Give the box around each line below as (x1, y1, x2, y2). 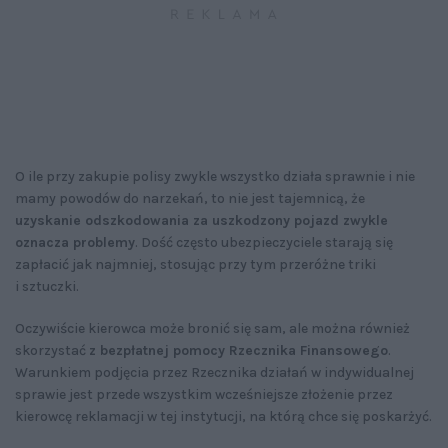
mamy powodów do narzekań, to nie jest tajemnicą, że (15, 190, 365, 208)
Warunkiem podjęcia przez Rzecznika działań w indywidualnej (15, 364, 414, 382)
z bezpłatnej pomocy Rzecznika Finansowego (89, 342, 388, 360)
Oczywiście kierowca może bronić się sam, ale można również (15, 320, 410, 338)
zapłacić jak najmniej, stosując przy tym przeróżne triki (15, 256, 376, 274)
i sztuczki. (15, 278, 79, 296)
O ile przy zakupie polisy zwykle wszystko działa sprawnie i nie (15, 168, 415, 186)
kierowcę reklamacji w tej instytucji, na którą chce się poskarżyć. (15, 408, 432, 426)
